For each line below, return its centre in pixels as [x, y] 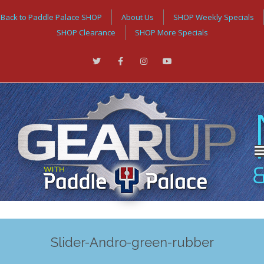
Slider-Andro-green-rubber [132, 242]
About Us [137, 17]
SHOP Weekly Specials [213, 17]
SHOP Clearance [86, 32]
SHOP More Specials [171, 32]
